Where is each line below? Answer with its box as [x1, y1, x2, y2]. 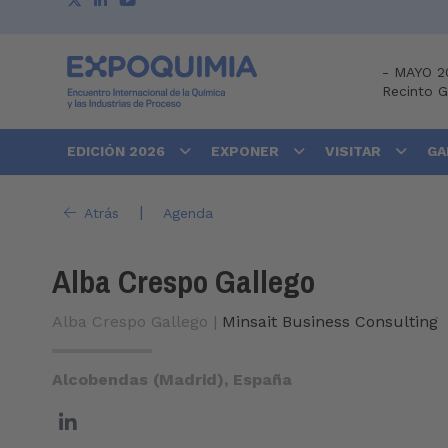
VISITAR [325, 143, 385, 160]
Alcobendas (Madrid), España [52, 370, 292, 390]
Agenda [162, 204, 213, 221]
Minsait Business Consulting [222, 312, 438, 332]
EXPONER [211, 143, 283, 160]
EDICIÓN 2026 [67, 143, 169, 160]
